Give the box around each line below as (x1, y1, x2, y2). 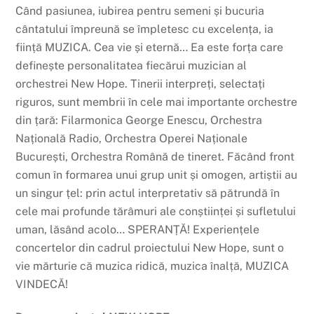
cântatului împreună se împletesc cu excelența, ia (15, 22, 274, 36)
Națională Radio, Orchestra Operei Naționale (15, 132, 248, 146)
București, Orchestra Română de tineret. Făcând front (15, 150, 295, 164)
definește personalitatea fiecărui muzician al (15, 59, 247, 73)
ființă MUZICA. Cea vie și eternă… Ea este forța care (15, 41, 284, 55)
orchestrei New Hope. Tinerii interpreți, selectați (15, 77, 266, 91)
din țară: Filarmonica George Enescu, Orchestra (15, 114, 263, 128)
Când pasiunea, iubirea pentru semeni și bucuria (15, 4, 265, 18)
